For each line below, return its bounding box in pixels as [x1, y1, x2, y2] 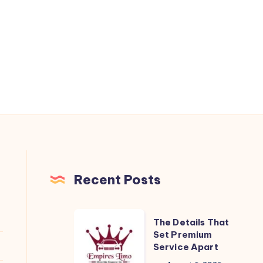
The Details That [153, 216, 230, 228]
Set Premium [153, 228, 213, 240]
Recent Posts [73, 171, 161, 188]
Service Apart [153, 241, 218, 252]
